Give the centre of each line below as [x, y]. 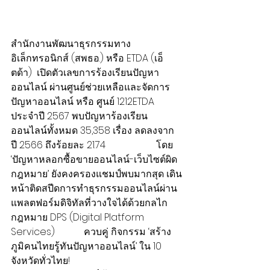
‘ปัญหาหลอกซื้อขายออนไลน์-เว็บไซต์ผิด [94, 159]
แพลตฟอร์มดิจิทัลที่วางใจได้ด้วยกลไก [89, 203]
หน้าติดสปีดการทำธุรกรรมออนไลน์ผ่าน [94, 188]
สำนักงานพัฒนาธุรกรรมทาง [71, 44]
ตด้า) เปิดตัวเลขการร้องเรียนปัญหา [85, 73]
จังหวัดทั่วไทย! [50, 261]
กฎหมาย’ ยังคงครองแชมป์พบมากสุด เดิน [96, 174]
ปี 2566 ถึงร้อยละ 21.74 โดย [93, 145]
